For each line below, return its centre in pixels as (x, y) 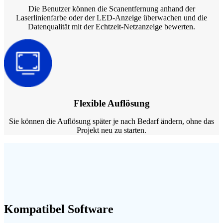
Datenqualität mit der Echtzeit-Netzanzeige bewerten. (111, 26)
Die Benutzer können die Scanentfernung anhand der (111, 8)
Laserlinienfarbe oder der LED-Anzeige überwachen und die (111, 17)
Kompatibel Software (59, 209)
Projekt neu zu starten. (111, 130)
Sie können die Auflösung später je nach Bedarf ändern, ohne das (111, 121)
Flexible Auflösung (111, 104)
